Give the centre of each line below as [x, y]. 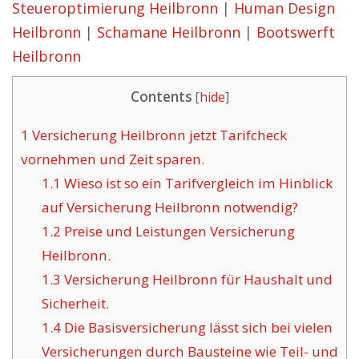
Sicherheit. [75, 304]
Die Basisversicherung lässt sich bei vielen [196, 328]
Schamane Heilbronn [169, 32]
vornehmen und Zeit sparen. [113, 159]
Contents [161, 97]
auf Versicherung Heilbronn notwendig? [169, 208]
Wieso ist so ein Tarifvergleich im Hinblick [196, 184]
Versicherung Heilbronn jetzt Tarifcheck [158, 135]
